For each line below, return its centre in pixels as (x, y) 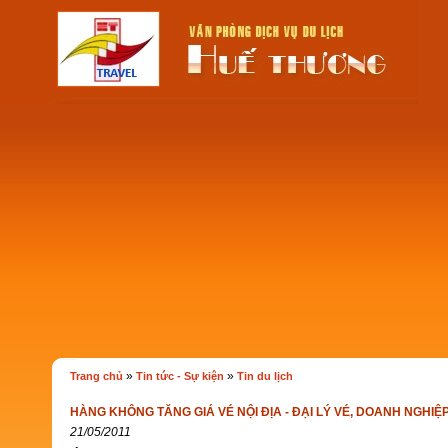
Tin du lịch (264, 376)
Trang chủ (96, 376)
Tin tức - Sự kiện (179, 376)
